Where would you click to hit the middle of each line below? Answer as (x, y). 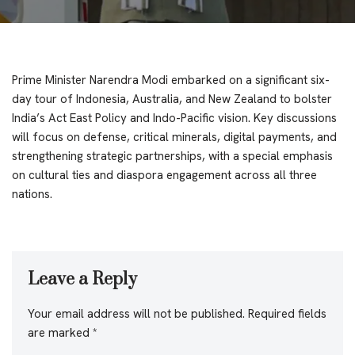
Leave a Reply (82, 279)
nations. (32, 194)
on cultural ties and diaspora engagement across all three (164, 175)
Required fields (287, 313)
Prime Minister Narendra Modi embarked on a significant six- (171, 80)
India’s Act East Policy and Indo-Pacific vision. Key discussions (174, 118)
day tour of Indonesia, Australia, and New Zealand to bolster (172, 99)
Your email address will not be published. (136, 313)
